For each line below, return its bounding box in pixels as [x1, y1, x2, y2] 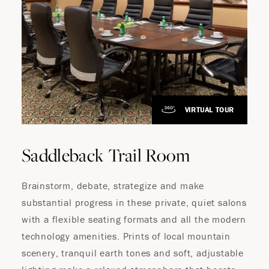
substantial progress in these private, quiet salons [22, 196, 247, 208]
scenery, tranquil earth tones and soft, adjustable [22, 247, 244, 259]
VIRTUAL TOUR [184, 105, 234, 114]
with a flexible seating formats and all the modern [22, 213, 246, 225]
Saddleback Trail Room [22, 143, 190, 167]
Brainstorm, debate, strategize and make [22, 180, 205, 192]
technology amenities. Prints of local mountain [22, 230, 231, 242]
